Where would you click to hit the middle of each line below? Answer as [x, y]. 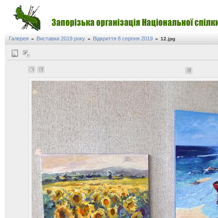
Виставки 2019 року [61, 38]
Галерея [19, 38]
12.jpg [168, 39]
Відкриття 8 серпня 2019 [123, 38]
